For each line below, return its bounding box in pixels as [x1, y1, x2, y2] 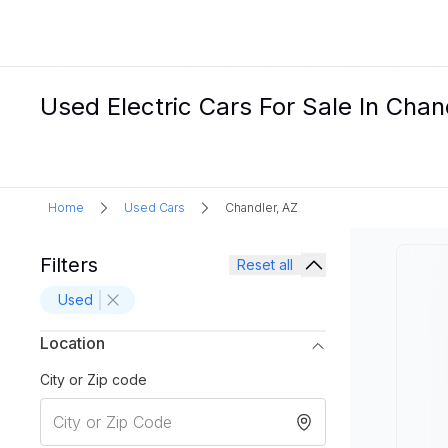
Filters [40, 253, 98, 277]
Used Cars [124, 200, 185, 215]
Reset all [237, 256, 293, 273]
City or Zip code [40, 371, 147, 388]
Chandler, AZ [225, 200, 298, 215]
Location [40, 333, 105, 353]
